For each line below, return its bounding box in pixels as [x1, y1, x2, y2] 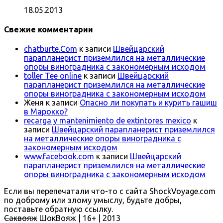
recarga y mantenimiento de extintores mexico [24, 116, 191, 125]
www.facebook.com [24, 152, 94, 161]
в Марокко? [24, 107, 68, 116]
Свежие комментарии [4, 24, 93, 34]
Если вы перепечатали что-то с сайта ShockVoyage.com [4, 187, 216, 196]
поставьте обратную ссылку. [4, 205, 113, 214]
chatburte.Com [24, 44, 77, 54]
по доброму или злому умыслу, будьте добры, [4, 196, 182, 205]
